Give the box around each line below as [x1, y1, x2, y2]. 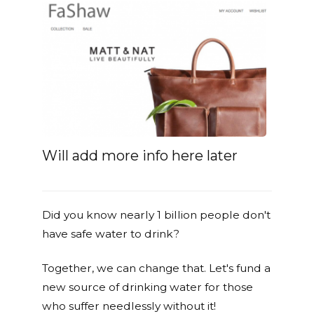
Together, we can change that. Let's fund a [42, 261, 271, 275]
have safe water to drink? [42, 227, 179, 241]
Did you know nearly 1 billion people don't [42, 208, 271, 222]
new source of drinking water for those [42, 280, 253, 294]
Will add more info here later [42, 147, 238, 165]
